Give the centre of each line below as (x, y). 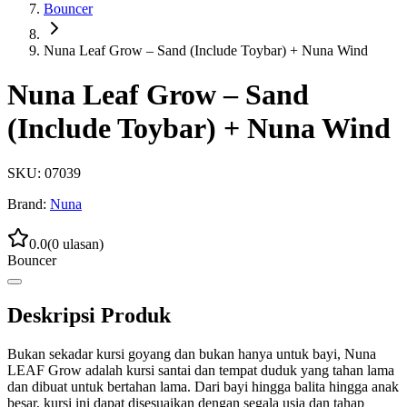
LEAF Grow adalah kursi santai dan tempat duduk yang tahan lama (201, 370)
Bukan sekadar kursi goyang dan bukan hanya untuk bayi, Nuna (192, 353)
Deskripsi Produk (89, 315)
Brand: (27, 203)
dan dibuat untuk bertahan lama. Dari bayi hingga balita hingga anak (203, 386)
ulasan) (81, 243)
